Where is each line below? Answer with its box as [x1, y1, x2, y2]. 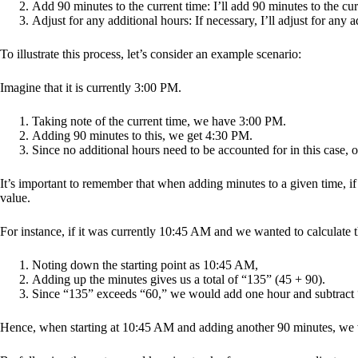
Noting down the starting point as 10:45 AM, [32, 257, 258, 272]
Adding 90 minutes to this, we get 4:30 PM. [32, 128, 253, 142]
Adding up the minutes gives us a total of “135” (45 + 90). [32, 272, 325, 286]
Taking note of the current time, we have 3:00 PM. [32, 113, 286, 128]
